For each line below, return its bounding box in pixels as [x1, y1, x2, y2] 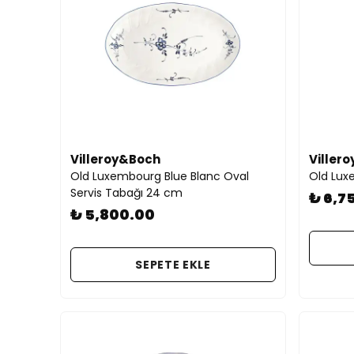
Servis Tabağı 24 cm [70, 185, 183, 201]
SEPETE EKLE [135, 256, 211, 273]
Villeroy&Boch [70, 151, 160, 168]
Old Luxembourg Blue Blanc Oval [70, 168, 249, 184]
